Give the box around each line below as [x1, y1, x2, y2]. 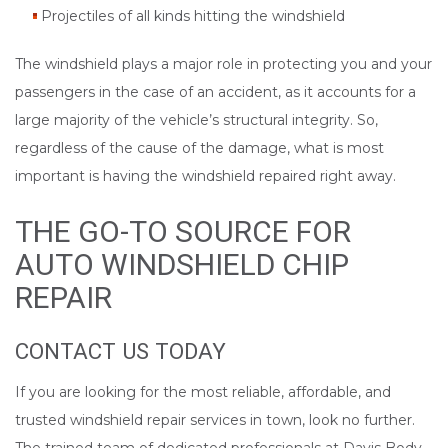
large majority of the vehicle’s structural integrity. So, [15, 111, 378, 130]
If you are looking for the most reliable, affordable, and [15, 383, 391, 402]
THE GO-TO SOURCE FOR [15, 214, 351, 250]
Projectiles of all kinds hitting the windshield [40, 7, 345, 26]
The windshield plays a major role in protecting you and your [15, 55, 432, 74]
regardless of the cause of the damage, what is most [15, 139, 384, 158]
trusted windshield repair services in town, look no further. [15, 411, 415, 430]
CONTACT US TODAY [15, 338, 226, 365]
